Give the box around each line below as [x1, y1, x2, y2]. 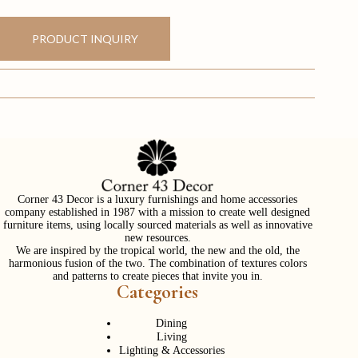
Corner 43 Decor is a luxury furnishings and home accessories [18, 193, 298, 206]
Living [156, 329, 187, 343]
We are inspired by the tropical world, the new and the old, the [15, 245, 300, 257]
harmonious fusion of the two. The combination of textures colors [8, 257, 307, 270]
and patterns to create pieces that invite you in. [52, 270, 263, 283]
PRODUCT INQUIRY [32, 31, 138, 46]
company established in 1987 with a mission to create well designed [5, 206, 311, 219]
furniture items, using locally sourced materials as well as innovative [2, 219, 312, 232]
